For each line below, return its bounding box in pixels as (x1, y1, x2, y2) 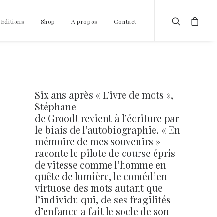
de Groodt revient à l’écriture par (35, 111, 179, 124)
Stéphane (35, 100, 76, 113)
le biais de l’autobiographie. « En (35, 123, 180, 136)
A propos (71, 17, 98, 25)
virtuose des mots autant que (35, 181, 163, 194)
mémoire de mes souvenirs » (35, 135, 160, 148)
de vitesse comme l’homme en (35, 158, 166, 171)
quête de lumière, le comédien (35, 170, 167, 183)
